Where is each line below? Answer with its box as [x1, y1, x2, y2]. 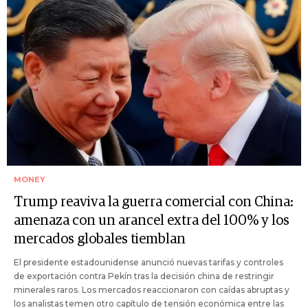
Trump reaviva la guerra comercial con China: [14, 195, 294, 210]
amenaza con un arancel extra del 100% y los [14, 214, 289, 228]
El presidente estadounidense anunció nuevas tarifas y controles [14, 257, 283, 268]
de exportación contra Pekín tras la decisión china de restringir [14, 271, 274, 282]
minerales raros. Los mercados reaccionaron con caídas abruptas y [14, 285, 289, 296]
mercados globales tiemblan [14, 232, 186, 247]
